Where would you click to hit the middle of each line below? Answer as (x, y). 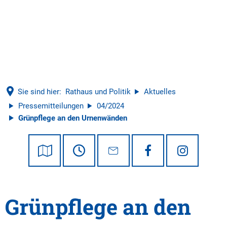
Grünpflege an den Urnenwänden (73, 118)
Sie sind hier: (40, 92)
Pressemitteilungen (51, 106)
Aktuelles (160, 92)
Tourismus (152, 20)
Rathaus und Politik (98, 92)
